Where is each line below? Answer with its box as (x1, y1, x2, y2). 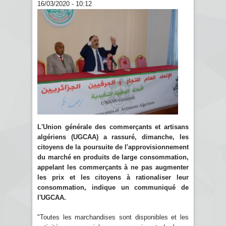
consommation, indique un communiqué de (37, 183, 189, 191)
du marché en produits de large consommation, (37, 153, 189, 161)
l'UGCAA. (37, 193, 66, 201)
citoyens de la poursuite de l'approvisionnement (37, 143, 189, 151)
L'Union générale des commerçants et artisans (37, 123, 189, 131)
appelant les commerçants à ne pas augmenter (37, 163, 189, 171)
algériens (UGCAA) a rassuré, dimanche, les (37, 133, 189, 141)
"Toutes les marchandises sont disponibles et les (37, 213, 189, 221)
